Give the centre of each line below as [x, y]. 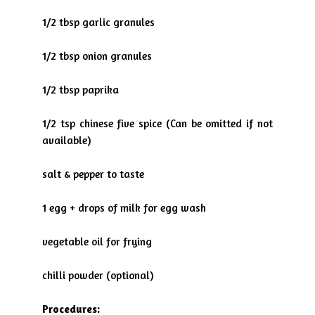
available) [66, 140]
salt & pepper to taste [93, 174]
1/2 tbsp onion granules [97, 56]
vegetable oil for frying [97, 242]
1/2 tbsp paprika [81, 90]
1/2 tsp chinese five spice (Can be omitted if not [157, 123]
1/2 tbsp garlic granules [98, 22]
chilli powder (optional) [98, 275]
